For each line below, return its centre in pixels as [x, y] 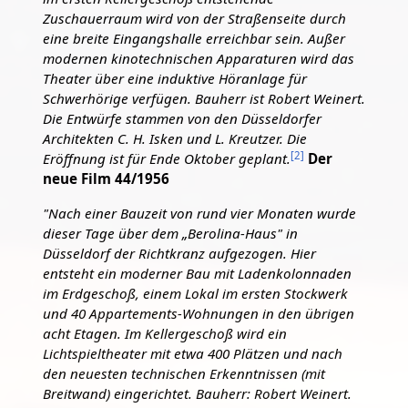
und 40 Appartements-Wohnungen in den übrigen [198, 313]
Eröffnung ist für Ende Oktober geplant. [166, 159]
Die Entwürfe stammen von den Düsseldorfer [182, 119]
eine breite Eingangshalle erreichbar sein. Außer [194, 39]
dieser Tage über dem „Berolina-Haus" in [170, 233]
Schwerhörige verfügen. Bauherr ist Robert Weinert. [204, 99]
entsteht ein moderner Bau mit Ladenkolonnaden [197, 273]
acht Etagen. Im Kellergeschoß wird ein [164, 333]
